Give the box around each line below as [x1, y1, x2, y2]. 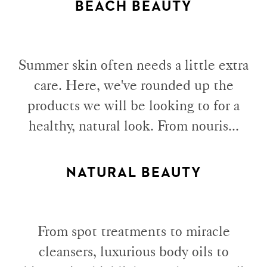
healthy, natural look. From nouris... [28, 117, 239, 135]
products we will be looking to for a [27, 97, 240, 114]
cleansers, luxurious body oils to [38, 242, 229, 260]
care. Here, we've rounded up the [33, 76, 234, 94]
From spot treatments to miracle [37, 222, 230, 240]
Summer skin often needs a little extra [18, 56, 249, 74]
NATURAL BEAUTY [66, 165, 201, 180]
